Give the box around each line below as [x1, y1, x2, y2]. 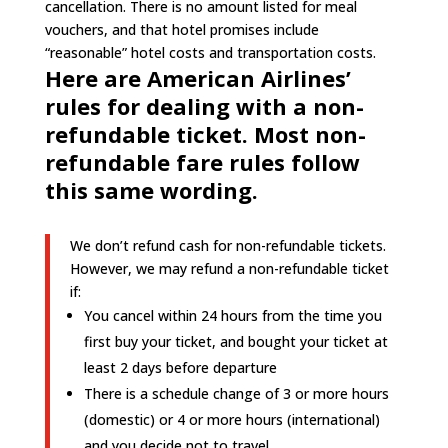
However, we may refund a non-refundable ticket [69, 259, 389, 278]
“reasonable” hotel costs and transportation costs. [44, 43, 376, 62]
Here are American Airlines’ [44, 63, 351, 93]
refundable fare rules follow [44, 147, 360, 177]
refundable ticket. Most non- [44, 119, 366, 149]
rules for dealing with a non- [44, 91, 364, 121]
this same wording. [44, 175, 258, 205]
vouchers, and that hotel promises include [44, 20, 319, 39]
